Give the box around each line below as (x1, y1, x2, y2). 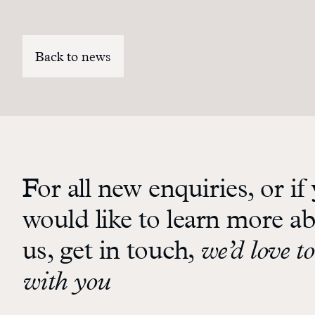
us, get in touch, (22, 240, 201, 266)
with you (22, 271, 111, 297)
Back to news (35, 52, 111, 65)
